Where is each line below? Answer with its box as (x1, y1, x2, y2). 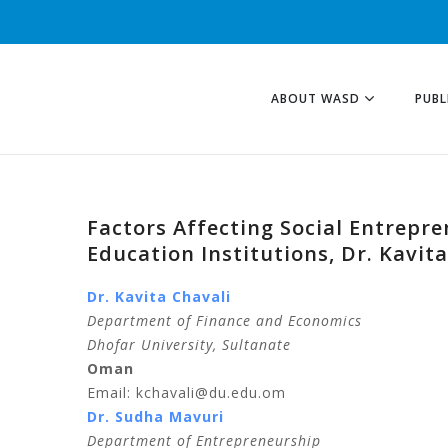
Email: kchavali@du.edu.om (87, 383, 286, 402)
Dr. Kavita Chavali (87, 287, 231, 306)
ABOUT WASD (271, 90, 360, 107)
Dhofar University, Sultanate (87, 335, 291, 354)
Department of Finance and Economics (87, 311, 362, 330)
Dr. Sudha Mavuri (87, 407, 224, 426)
